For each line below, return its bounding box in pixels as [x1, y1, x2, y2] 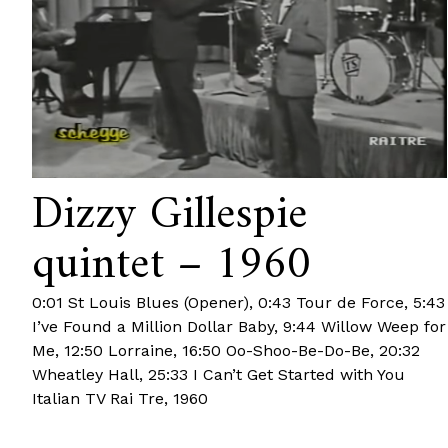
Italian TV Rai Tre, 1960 [32, 388, 209, 408]
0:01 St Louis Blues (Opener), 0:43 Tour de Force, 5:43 [32, 292, 446, 312]
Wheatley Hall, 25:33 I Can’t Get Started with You [32, 364, 406, 384]
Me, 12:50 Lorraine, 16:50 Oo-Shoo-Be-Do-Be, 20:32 [32, 340, 421, 360]
